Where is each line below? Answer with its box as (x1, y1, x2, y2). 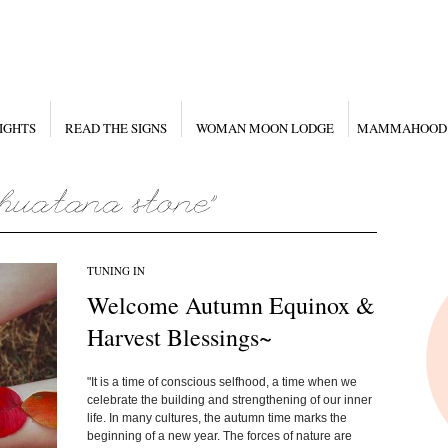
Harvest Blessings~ (86, 321, 272, 353)
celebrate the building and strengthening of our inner (86, 393, 372, 407)
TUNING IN (86, 263, 145, 278)
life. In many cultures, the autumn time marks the (86, 411, 347, 425)
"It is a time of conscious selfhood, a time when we (86, 375, 357, 389)
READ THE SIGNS (64, 119, 167, 137)
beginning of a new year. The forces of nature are (86, 429, 352, 443)
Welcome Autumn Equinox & (86, 289, 375, 321)
